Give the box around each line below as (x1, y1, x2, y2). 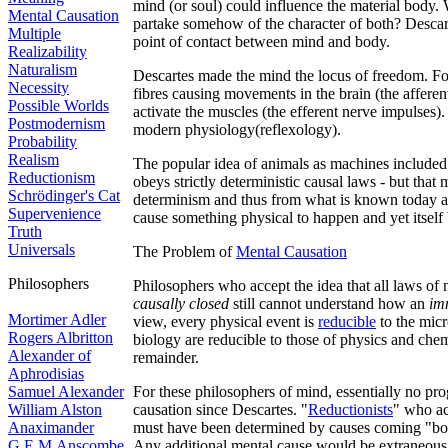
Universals (8, 241, 75, 258)
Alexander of (8, 347, 91, 364)
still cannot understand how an (229, 295, 429, 312)
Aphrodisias (8, 365, 84, 382)
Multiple (8, 25, 61, 42)
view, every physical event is (133, 313, 318, 330)
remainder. (133, 349, 199, 366)
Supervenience (8, 205, 101, 222)
